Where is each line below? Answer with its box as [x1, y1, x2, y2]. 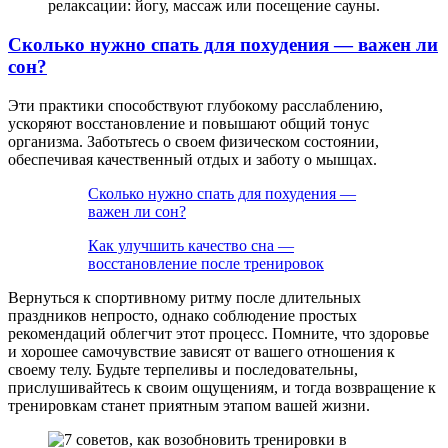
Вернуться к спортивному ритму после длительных [8, 288, 361, 306]
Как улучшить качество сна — [88, 236, 294, 254]
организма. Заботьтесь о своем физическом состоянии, [8, 132, 379, 150]
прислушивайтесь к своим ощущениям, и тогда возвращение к [8, 378, 436, 396]
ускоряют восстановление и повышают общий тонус [8, 114, 369, 132]
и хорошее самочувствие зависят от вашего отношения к [8, 342, 395, 360]
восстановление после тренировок [88, 254, 324, 272]
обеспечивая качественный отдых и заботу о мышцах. [8, 150, 377, 168]
